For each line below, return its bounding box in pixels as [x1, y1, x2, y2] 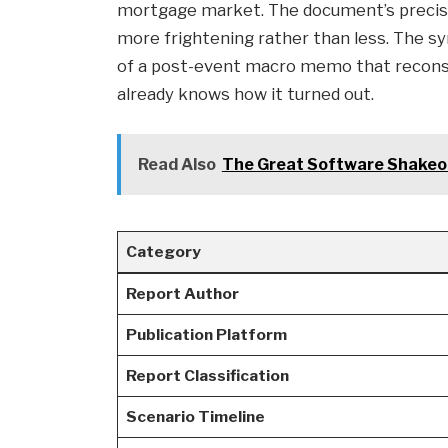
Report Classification [125, 366, 289, 386]
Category [125, 242, 201, 262]
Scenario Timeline [125, 407, 265, 427]
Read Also [137, 155, 216, 175]
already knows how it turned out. [117, 84, 375, 105]
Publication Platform [125, 325, 287, 345]
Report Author [125, 284, 239, 304]
